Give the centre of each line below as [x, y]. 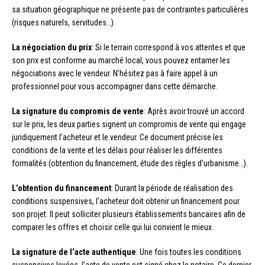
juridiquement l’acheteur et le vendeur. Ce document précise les [117, 137]
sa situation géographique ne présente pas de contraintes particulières [130, 9]
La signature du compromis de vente [78, 111]
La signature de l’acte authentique [74, 252]
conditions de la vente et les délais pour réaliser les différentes [117, 150]
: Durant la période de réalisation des [172, 188]
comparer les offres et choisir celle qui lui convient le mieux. [113, 227]
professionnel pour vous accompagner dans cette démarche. [115, 86]
